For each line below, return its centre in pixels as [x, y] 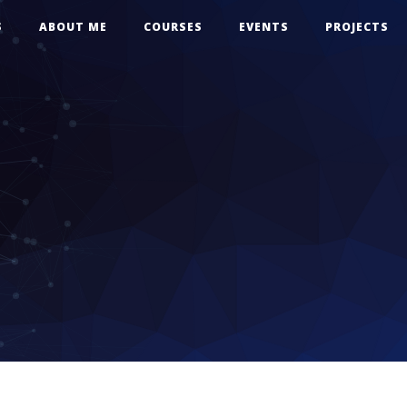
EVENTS [264, 27]
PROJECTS [357, 27]
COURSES [173, 27]
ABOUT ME [73, 27]
